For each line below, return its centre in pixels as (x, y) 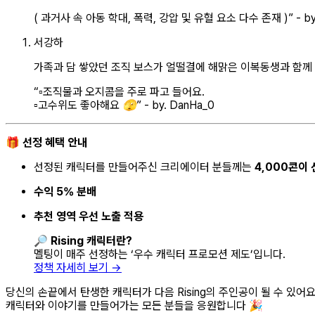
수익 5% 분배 (65, 191)
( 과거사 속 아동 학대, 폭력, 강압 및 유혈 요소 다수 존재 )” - (167, 18)
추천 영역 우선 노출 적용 (89, 216)
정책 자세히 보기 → (78, 267)
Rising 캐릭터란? (91, 240)
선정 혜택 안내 (55, 142)
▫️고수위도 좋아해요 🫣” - (91, 105)
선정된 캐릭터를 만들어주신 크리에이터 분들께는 (144, 167)
